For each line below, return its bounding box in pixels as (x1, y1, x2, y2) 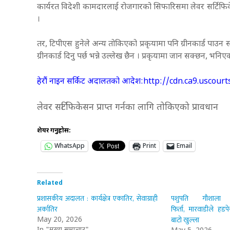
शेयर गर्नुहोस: (37, 126, 71, 135)
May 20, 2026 (37, 215, 82, 225)
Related (37, 179, 63, 187)
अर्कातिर (37, 203, 57, 215)
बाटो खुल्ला (170, 214, 202, 226)
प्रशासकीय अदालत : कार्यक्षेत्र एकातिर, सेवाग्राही (37, 192, 158, 204)
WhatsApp (54, 142, 85, 150)
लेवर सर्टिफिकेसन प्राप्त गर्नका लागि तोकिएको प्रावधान (37, 101, 221, 113)
